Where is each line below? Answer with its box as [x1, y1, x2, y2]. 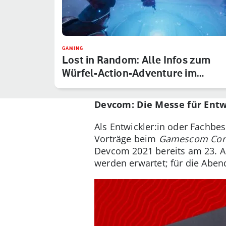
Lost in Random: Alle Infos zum [62, 53, 211, 66]
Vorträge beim [94, 132, 159, 145]
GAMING [62, 45, 83, 51]
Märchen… [62, 79, 111, 92]
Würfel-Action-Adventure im [62, 66, 197, 79]
